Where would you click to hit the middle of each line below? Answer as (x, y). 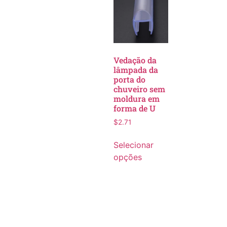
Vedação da (135, 60)
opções (128, 157)
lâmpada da (136, 69)
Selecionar (134, 145)
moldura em (137, 98)
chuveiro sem (139, 89)
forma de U (135, 108)
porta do (129, 79)
